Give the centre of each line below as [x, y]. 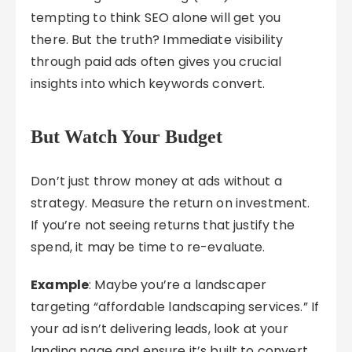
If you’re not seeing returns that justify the [163, 225]
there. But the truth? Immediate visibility [157, 40]
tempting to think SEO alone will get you [156, 18]
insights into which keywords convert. [148, 84]
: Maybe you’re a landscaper [178, 285]
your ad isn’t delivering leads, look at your [159, 329]
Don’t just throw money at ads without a [156, 181]
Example [60, 285]
